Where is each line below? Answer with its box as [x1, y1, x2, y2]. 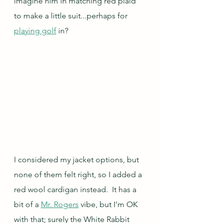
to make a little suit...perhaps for [14, 11, 129, 20]
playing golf [14, 26, 56, 35]
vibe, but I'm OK [79, 200, 140, 210]
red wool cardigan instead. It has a [14, 185, 138, 195]
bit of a [14, 200, 41, 210]
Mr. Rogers [41, 200, 79, 210]
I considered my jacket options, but [14, 155, 141, 165]
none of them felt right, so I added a [14, 170, 144, 180]
